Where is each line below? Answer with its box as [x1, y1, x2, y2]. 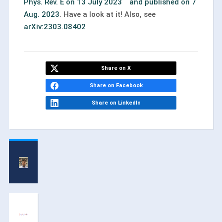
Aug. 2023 [23, 10, 59, 19]
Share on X [101, 65, 131, 71]
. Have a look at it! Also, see [59, 10, 156, 19]
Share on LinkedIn [91, 100, 141, 106]
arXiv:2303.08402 [23, 22, 86, 31]
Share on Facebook [89, 82, 143, 89]
